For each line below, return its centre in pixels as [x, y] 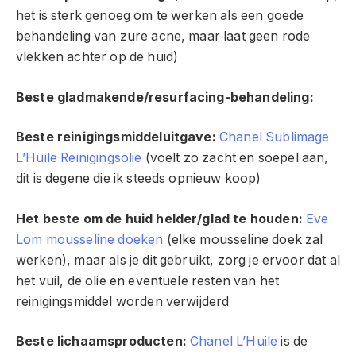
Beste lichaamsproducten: [101, 342]
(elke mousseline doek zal [243, 239]
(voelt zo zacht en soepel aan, [235, 158]
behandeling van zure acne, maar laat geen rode [163, 37]
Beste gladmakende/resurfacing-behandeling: [165, 97]
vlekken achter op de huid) [97, 57]
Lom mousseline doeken [90, 239]
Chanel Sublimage [274, 137]
